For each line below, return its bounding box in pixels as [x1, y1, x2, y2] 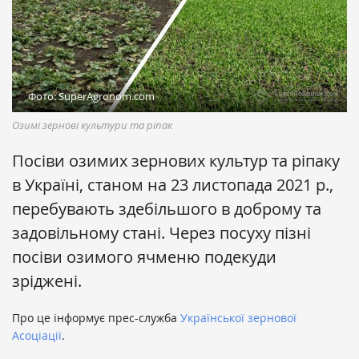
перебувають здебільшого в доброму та [12, 198, 321, 220]
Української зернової [180, 310, 296, 326]
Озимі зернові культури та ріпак [12, 118, 172, 133]
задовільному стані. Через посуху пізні [12, 222, 311, 244]
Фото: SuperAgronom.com [28, 89, 155, 104]
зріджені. [12, 270, 82, 292]
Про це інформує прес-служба [12, 310, 180, 326]
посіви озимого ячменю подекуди [12, 246, 276, 268]
